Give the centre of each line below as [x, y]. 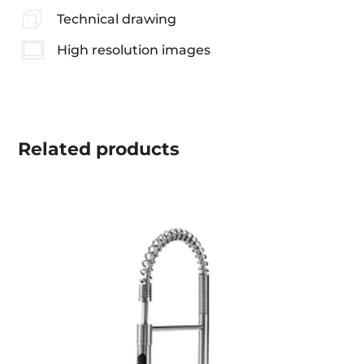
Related [55, 149]
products [136, 149]
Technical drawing [116, 19]
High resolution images [133, 50]
